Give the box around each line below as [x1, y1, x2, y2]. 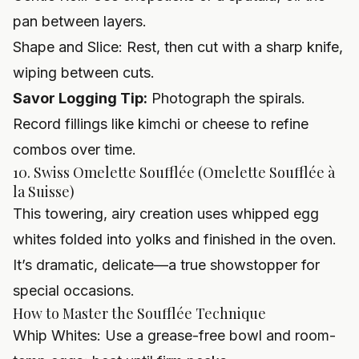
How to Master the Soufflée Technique [13, 304, 266, 324]
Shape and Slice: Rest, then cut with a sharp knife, [13, 38, 343, 56]
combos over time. [13, 141, 136, 159]
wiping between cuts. [13, 64, 155, 82]
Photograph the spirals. [147, 90, 305, 107]
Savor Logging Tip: [13, 90, 147, 107]
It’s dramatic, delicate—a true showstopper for [13, 256, 320, 274]
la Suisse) [13, 182, 75, 202]
